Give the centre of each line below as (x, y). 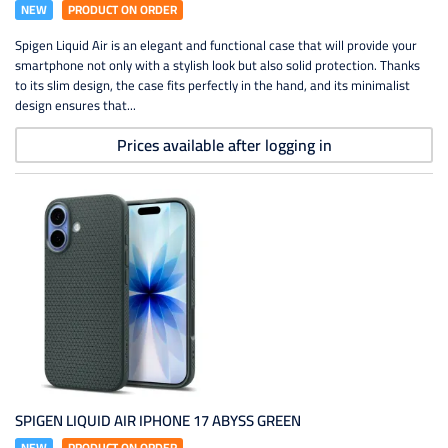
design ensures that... (75, 105)
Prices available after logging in (224, 145)
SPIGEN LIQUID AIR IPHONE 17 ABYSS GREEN (158, 420)
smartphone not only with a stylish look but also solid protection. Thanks (217, 65)
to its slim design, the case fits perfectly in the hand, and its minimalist (212, 85)
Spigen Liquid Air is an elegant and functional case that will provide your (216, 45)
